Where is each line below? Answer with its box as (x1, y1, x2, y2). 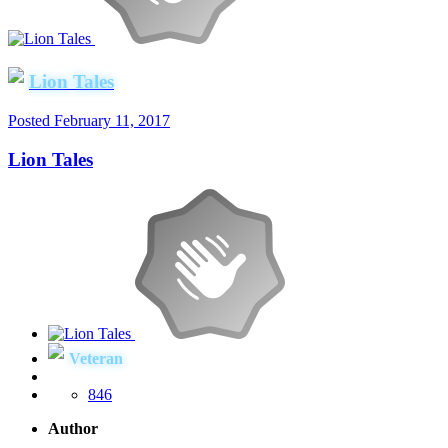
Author (48, 420, 98, 438)
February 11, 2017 (54, 111, 170, 129)
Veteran (69, 350, 123, 368)
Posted (8, 111, 54, 129)
